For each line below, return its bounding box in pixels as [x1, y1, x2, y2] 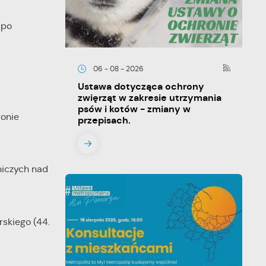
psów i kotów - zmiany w [77, 103, 191, 116]
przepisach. [77, 114, 131, 127]
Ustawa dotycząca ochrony [77, 80, 204, 93]
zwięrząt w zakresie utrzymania [77, 91, 221, 104]
